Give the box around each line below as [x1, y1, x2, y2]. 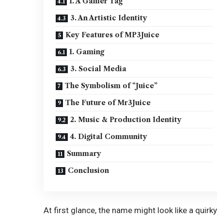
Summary [67, 149, 102, 158]
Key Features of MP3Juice [65, 30, 160, 39]
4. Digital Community [70, 132, 148, 141]
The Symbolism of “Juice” [65, 81, 158, 90]
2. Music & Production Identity [70, 115, 182, 124]
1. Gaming [69, 47, 105, 56]
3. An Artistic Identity [70, 13, 148, 22]
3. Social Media [70, 64, 127, 73]
